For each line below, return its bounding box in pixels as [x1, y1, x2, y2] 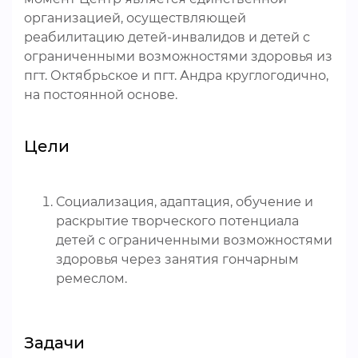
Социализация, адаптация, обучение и [56, 194, 313, 209]
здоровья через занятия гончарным [56, 252, 299, 267]
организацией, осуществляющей [24, 10, 246, 26]
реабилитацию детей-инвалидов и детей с [24, 30, 310, 45]
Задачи [24, 333, 85, 352]
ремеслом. [56, 271, 127, 286]
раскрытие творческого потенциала [56, 213, 299, 229]
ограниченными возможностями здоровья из [24, 49, 332, 64]
